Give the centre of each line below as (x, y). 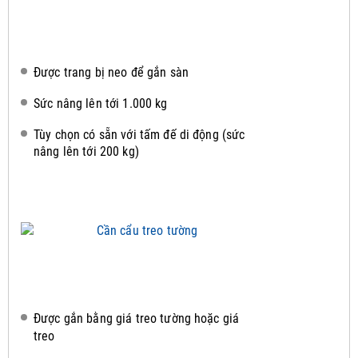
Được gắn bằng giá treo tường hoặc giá (137, 319)
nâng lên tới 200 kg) (86, 152)
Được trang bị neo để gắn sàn (111, 72)
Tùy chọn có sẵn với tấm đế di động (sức (139, 134)
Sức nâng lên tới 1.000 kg (101, 103)
